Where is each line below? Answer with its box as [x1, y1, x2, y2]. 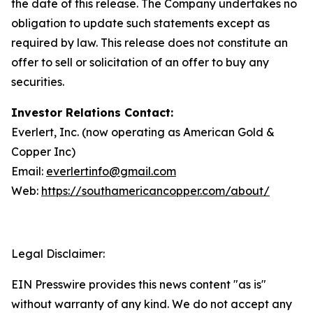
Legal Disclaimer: [11, 247, 105, 261]
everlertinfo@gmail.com [46, 164, 176, 178]
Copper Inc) [11, 145, 75, 159]
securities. [11, 75, 64, 89]
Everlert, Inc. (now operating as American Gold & [11, 125, 275, 139]
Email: [11, 164, 46, 178]
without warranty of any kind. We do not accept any [11, 297, 292, 311]
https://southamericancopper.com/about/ [41, 184, 270, 198]
